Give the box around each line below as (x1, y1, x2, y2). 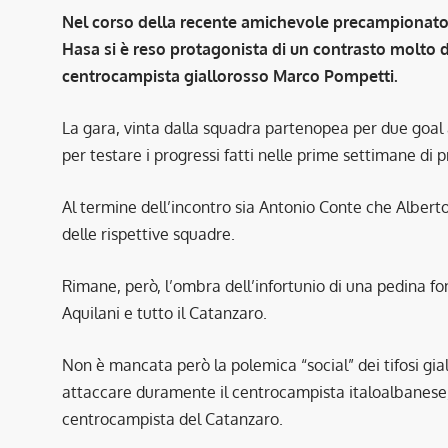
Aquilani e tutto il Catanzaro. (62, 302, 267, 323)
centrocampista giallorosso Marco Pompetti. (62, 65, 398, 86)
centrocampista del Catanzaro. (62, 408, 283, 429)
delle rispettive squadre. (62, 223, 235, 244)
